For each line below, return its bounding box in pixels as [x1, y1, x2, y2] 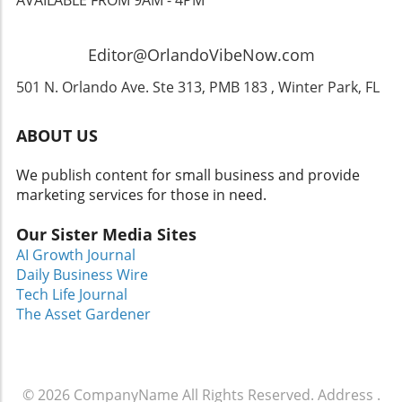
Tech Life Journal [16, 284, 127, 304]
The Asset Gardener [16, 303, 151, 324]
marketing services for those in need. [16, 184, 267, 205]
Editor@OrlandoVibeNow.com [87, 43, 315, 66]
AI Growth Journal [16, 244, 135, 265]
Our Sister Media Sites [16, 223, 197, 245]
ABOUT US [16, 124, 98, 146]
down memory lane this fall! [41, 16, 231, 37]
